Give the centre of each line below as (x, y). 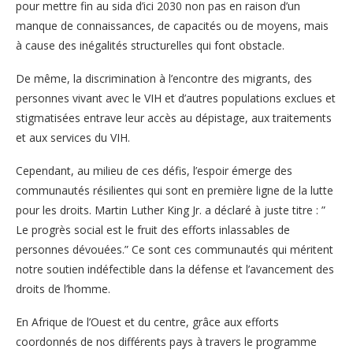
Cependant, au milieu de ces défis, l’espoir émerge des (154, 170)
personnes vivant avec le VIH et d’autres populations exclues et (176, 98)
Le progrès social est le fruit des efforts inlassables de (153, 229)
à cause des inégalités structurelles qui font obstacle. (150, 45)
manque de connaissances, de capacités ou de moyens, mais (172, 25)
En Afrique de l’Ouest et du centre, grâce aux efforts (147, 321)
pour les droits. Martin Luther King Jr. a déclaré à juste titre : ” (171, 210)
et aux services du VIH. (73, 137)
